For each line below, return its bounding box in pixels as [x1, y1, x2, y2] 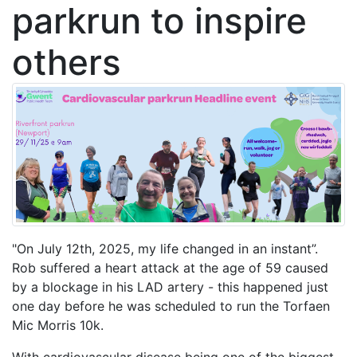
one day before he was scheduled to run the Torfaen [12, 298, 330, 315]
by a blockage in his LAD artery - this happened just [12, 279, 328, 296]
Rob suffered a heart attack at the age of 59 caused [12, 260, 328, 277]
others [12, 41, 121, 84]
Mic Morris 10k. [12, 317, 112, 334]
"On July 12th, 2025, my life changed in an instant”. [12, 241, 318, 257]
